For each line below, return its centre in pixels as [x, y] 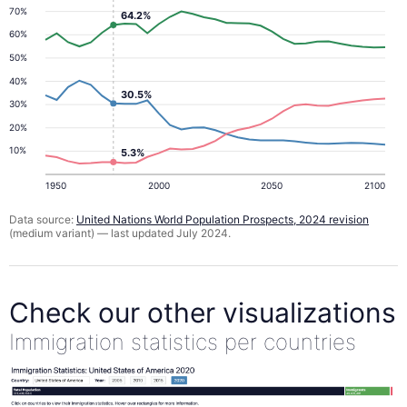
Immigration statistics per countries [183, 342]
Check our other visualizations [203, 312]
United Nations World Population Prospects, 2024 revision [223, 220]
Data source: [43, 220]
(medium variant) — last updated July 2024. [120, 233]
